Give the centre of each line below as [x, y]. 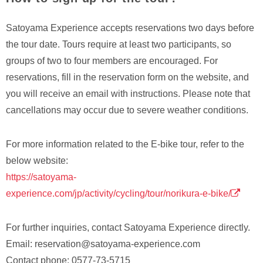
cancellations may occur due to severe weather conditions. [127, 110]
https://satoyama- [41, 177]
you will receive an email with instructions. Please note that [128, 94]
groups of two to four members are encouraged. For [112, 61]
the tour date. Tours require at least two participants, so [119, 45]
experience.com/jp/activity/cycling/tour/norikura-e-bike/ [118, 194]
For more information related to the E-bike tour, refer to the [125, 144]
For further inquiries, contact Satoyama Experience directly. [128, 228]
